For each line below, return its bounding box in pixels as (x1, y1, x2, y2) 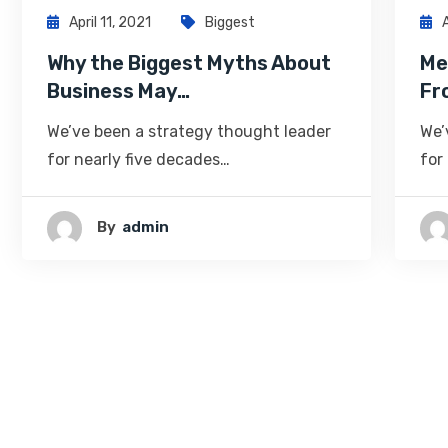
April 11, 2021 (69, 14, 151, 31)
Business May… (47, 79, 190, 103)
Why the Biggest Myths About (47, 51, 331, 75)
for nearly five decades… (47, 150, 230, 169)
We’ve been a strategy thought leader (47, 122, 331, 141)
